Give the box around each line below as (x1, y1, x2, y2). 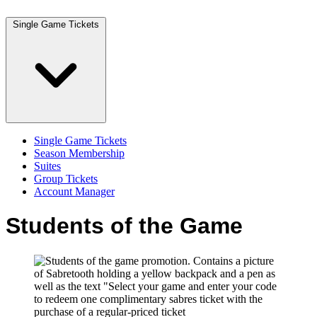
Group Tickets (34, 173, 98, 185)
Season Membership (34, 147, 125, 159)
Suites (34, 160, 61, 172)
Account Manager (34, 185, 115, 197)
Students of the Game (6, 213, 243, 239)
